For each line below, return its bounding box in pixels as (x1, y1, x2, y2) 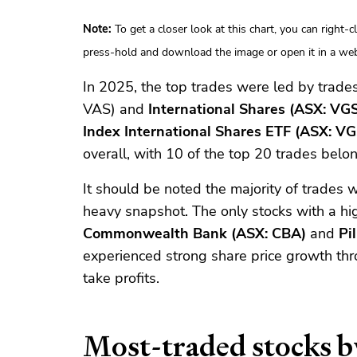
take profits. (83, 269, 159, 288)
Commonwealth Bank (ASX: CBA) (83, 224, 306, 244)
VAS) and (83, 100, 148, 120)
